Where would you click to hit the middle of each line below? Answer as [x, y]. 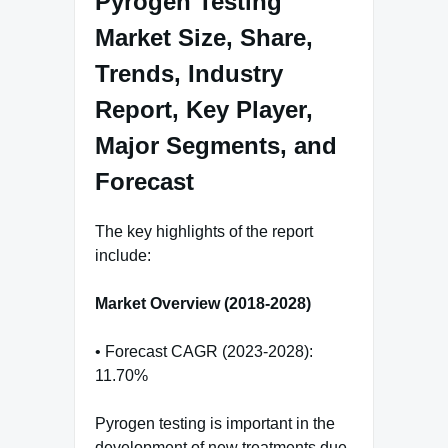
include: [123, 255]
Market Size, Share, [204, 37]
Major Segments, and [216, 145]
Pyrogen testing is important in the [215, 423]
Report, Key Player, [204, 109]
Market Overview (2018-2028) [203, 303]
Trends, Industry [189, 73]
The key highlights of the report [204, 231]
